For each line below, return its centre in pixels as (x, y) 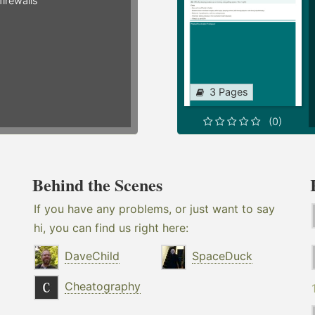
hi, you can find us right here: (111, 228)
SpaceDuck (223, 256)
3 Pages (229, 92)
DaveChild (92, 256)
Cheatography (103, 286)
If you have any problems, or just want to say (155, 209)
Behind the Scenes (98, 185)
